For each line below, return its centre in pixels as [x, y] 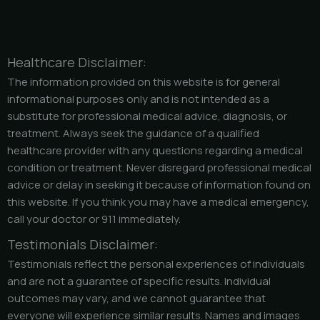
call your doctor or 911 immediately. [94, 219]
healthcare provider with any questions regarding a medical [155, 151]
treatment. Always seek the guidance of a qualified [133, 134]
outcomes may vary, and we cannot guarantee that [136, 298]
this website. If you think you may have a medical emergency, [158, 202]
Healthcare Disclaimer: [77, 62]
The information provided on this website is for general [144, 82]
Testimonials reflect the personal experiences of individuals [156, 264]
